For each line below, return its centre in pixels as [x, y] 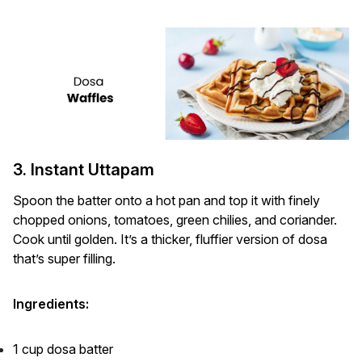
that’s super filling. [64, 258]
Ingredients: [51, 303]
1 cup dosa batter [63, 349]
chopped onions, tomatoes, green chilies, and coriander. [175, 219]
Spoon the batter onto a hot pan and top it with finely [166, 200]
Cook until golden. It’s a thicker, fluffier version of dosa [170, 239]
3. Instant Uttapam [84, 169]
